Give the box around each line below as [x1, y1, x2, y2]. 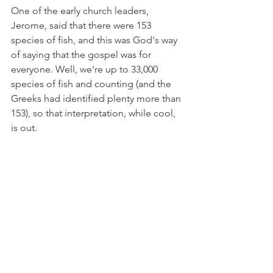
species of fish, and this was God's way [11, 34, 180, 46]
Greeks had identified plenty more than [11, 93, 183, 105]
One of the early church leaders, [11, 5, 151, 17]
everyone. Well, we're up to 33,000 [11, 63, 160, 76]
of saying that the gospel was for [11, 49, 154, 61]
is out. [11, 122, 37, 134]
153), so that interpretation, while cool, [11, 107, 178, 119]
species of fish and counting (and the [11, 78, 174, 90]
